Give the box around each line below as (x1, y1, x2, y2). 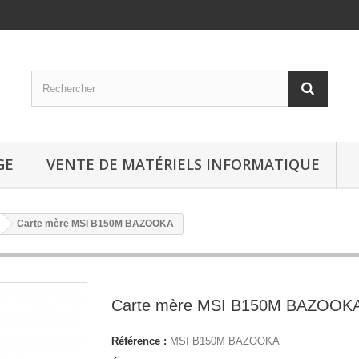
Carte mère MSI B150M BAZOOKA (17, 218, 174, 229)
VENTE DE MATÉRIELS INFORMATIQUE (46, 155, 320, 174)
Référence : (111, 335, 167, 347)
